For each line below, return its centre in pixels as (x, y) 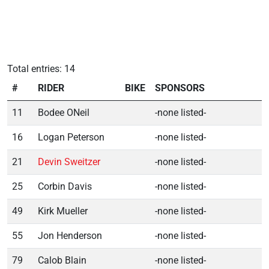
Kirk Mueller (63, 211)
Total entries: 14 (41, 68)
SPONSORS (180, 88)
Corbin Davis (65, 186)
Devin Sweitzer (69, 162)
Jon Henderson (70, 235)
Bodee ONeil (64, 112)
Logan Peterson (71, 137)
